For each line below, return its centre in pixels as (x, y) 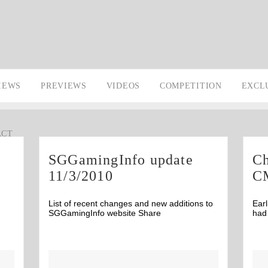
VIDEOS (123, 86)
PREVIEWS (64, 86)
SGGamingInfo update (121, 160)
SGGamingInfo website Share (105, 213)
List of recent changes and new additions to (131, 203)
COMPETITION (191, 86)
